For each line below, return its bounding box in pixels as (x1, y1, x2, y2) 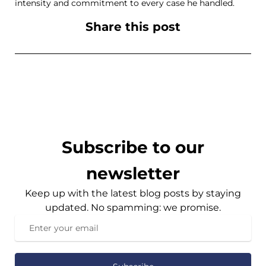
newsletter (86, 163, 180, 183)
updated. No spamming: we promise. (45, 202, 221, 213)
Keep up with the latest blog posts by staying (25, 188, 241, 199)
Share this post (85, 20, 180, 34)
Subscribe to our (62, 137, 204, 157)
